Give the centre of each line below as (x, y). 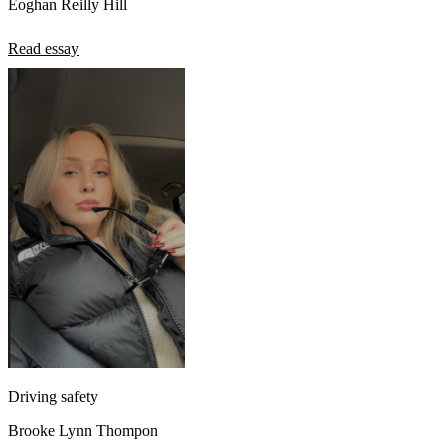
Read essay (43, 49)
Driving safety (53, 397)
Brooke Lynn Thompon (83, 431)
